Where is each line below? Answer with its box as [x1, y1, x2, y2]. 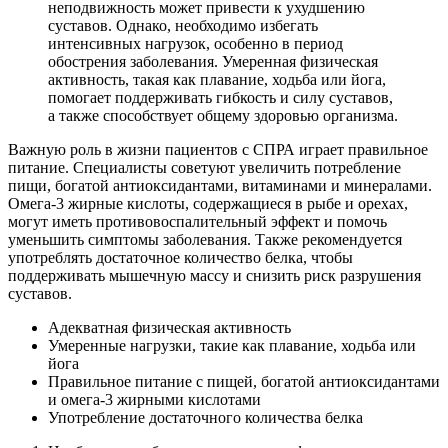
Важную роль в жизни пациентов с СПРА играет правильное [8, 140, 428, 158]
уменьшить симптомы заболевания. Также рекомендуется [8, 230, 402, 248]
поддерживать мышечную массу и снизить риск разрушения [8, 266, 421, 284]
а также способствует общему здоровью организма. [48, 106, 398, 124]
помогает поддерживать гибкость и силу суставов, [48, 88, 393, 106]
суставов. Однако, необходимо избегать [48, 16, 318, 34]
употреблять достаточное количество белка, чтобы [8, 248, 353, 266]
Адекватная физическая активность [48, 318, 291, 336]
